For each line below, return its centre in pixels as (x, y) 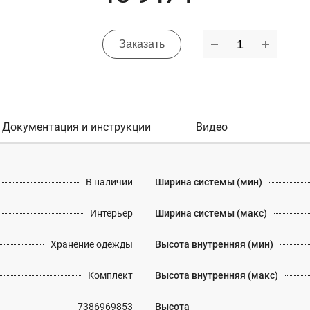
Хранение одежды (92, 244)
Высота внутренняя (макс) (217, 275)
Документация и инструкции (76, 127)
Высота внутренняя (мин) (214, 244)
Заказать (142, 44)
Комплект (110, 275)
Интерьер (111, 213)
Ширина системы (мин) (209, 182)
